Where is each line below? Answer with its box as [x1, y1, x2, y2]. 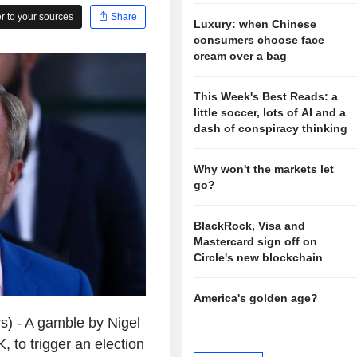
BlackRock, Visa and [194, 219, 306, 233]
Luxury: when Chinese [194, 18, 317, 31]
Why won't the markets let [194, 163, 335, 176]
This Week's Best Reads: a [194, 90, 339, 104]
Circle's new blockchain [194, 251, 324, 265]
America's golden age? [194, 292, 319, 305]
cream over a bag [194, 49, 288, 63]
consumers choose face [194, 33, 325, 47]
